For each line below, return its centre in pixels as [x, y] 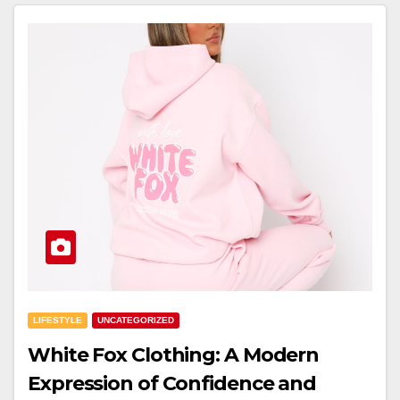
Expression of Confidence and [172, 383]
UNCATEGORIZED [136, 320]
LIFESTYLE [58, 320]
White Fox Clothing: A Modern [174, 355]
